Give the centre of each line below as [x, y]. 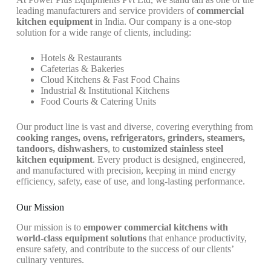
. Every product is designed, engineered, [169, 159]
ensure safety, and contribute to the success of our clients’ [125, 249]
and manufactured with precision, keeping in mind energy [126, 170]
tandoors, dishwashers [62, 148]
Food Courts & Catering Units [98, 101]
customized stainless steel [172, 148]
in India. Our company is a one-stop [162, 21]
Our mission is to [50, 227]
